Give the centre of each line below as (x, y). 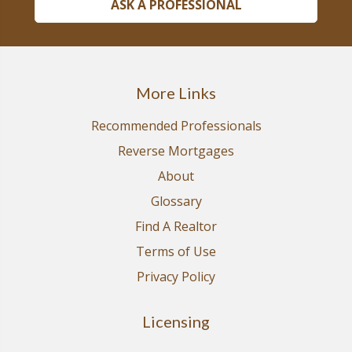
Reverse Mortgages (176, 151)
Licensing (176, 321)
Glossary (176, 201)
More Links (176, 93)
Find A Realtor (176, 226)
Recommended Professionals (176, 126)
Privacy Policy (176, 277)
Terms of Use (176, 251)
